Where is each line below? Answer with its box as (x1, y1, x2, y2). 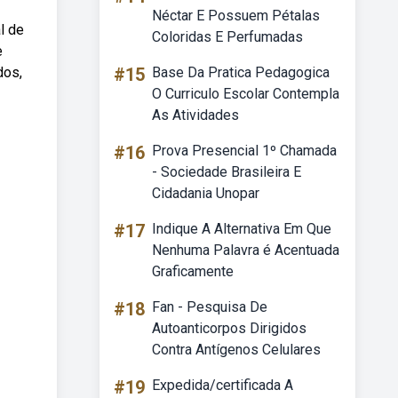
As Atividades (152, 107, 239, 123)
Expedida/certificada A (152, 377, 293, 394)
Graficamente (152, 263, 234, 280)
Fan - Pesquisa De (152, 298, 267, 315)
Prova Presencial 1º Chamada (152, 142, 337, 159)
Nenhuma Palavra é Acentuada (152, 242, 339, 259)
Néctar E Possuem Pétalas (152, 7, 320, 24)
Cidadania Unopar (152, 185, 259, 202)
